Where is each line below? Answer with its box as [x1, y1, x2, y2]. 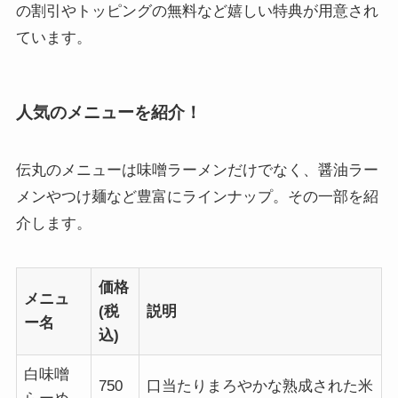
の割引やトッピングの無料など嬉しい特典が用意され [15, 2, 378, 20]
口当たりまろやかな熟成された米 [147, 378, 374, 395]
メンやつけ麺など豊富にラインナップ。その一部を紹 [15, 188, 378, 206]
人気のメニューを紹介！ [15, 102, 202, 122]
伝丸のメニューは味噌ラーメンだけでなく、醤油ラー [15, 162, 378, 179]
